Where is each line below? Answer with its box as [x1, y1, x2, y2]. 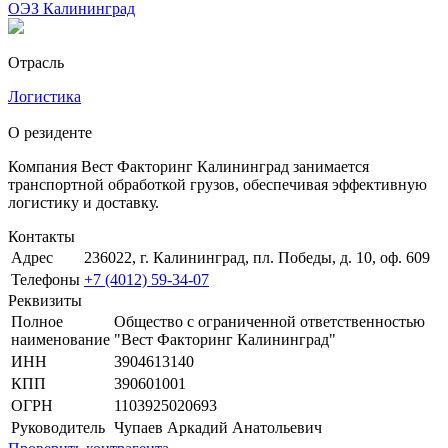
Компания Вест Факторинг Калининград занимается [8, 157, 369, 175]
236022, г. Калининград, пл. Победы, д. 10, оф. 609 [84, 248, 430, 266]
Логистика [8, 87, 81, 105]
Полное [11, 312, 63, 330]
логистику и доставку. [8, 193, 159, 211]
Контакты [8, 227, 75, 245]
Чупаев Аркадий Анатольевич [114, 418, 322, 436]
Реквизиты [8, 291, 82, 309]
